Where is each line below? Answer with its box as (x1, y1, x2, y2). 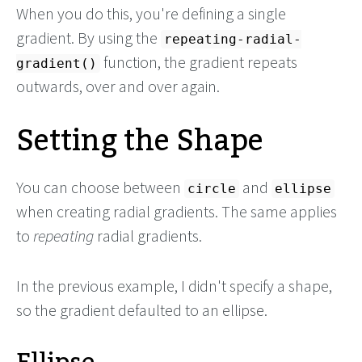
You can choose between (16, 177, 184, 198)
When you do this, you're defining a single (16, 3, 286, 24)
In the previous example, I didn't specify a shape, (16, 276, 332, 297)
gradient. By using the (16, 27, 161, 48)
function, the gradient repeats (100, 52, 297, 73)
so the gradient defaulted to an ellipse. (16, 300, 267, 321)
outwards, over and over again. (16, 76, 220, 97)
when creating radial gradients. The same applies (16, 201, 337, 222)
